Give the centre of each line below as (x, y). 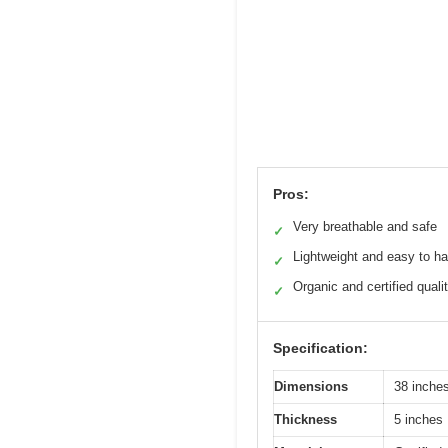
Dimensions (311, 386)
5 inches (418, 419)
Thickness (305, 419)
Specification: (320, 347)
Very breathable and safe (365, 226)
